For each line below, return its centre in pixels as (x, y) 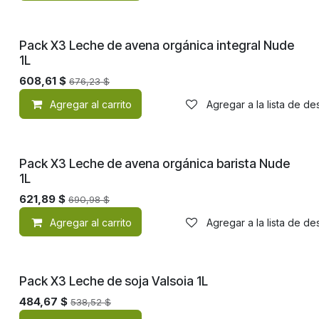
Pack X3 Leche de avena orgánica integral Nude (157, 46)
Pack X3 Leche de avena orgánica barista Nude (155, 163)
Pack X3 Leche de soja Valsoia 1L (114, 281)
